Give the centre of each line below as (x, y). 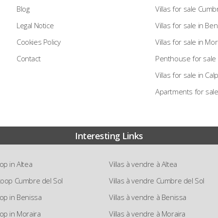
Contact (29, 58)
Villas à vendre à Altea (143, 164)
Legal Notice (35, 25)
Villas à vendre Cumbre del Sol (157, 181)
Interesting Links (109, 136)
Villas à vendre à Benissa (148, 197)
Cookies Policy (39, 42)
